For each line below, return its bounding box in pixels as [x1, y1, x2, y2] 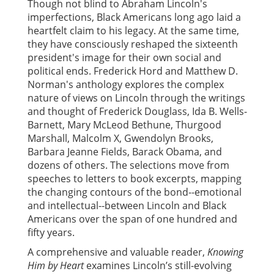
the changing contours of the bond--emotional [28, 185, 242, 199]
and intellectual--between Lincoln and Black [28, 199, 226, 213]
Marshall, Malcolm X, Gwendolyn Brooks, [28, 131, 213, 146]
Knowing [207, 245, 243, 259]
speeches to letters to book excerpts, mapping [28, 172, 242, 186]
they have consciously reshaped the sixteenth [28, 37, 238, 51]
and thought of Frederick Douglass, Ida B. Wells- [28, 105, 247, 119]
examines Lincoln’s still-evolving [84, 259, 232, 273]
